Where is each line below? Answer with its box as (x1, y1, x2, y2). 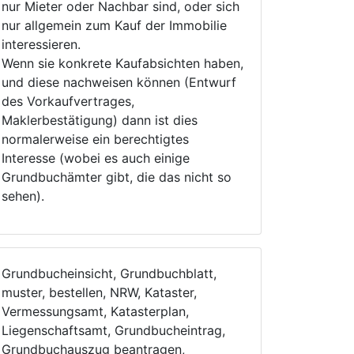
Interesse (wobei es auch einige (2, 150, 190, 166)
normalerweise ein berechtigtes (2, 131, 189, 147)
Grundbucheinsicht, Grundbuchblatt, (2, 265, 217, 281)
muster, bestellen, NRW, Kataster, (2, 284, 197, 300)
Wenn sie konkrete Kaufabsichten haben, (2, 55, 243, 71)
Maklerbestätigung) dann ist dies (2, 112, 198, 128)
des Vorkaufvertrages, (2, 93, 134, 109)
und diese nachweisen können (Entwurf (2, 74, 236, 90)
